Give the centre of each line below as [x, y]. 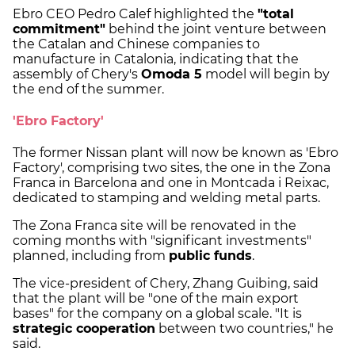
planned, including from [91, 256]
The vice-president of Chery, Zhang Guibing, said [166, 284]
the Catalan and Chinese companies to [136, 44]
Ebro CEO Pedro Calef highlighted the [135, 13]
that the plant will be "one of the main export [156, 299]
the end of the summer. [90, 89]
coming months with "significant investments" [162, 241]
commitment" [59, 29]
